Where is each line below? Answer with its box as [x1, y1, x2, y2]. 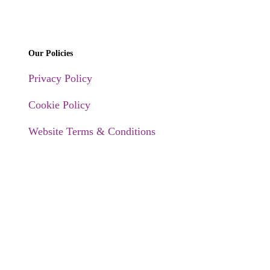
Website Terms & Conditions [28, 125, 155, 137]
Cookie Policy [28, 98, 90, 111]
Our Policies [28, 48, 73, 58]
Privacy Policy [28, 72, 92, 84]
